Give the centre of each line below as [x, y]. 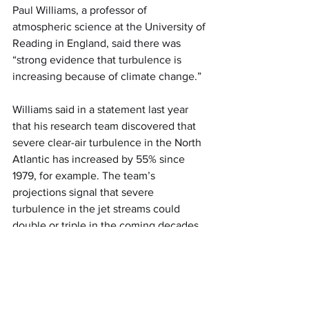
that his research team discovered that [106, 126]
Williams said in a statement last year [102, 109]
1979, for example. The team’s [85, 176]
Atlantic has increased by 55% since [100, 159]
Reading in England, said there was [98, 43]
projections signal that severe [84, 192]
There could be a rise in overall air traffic [110, 291]
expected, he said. [57, 258]
